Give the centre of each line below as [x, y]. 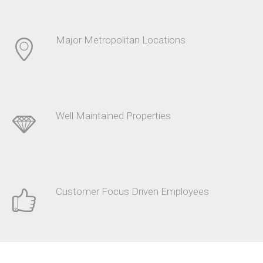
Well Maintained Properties [113, 116]
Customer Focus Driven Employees [132, 191]
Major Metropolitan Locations [121, 40]
